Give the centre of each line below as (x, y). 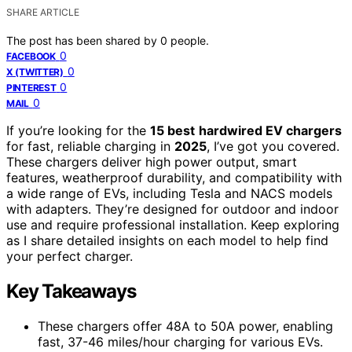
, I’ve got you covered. (273, 146)
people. (190, 40)
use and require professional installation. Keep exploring (173, 224)
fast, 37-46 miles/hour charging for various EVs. (180, 341)
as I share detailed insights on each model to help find (167, 240)
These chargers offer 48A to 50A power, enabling (185, 326)
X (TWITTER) (35, 71)
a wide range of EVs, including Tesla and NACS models (169, 193)
